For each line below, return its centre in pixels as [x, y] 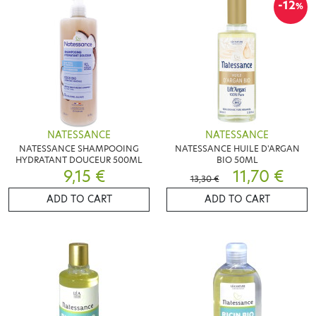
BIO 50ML [237, 159]
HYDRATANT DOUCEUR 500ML [79, 159]
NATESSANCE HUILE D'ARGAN [237, 148]
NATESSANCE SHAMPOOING [79, 148]
